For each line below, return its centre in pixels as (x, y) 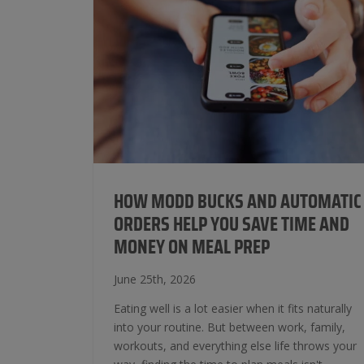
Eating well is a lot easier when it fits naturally (233, 308)
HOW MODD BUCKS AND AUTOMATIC (238, 202)
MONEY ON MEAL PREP (192, 248)
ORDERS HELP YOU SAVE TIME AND (232, 225)
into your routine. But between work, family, (230, 327)
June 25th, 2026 (155, 279)
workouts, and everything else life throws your (235, 346)
